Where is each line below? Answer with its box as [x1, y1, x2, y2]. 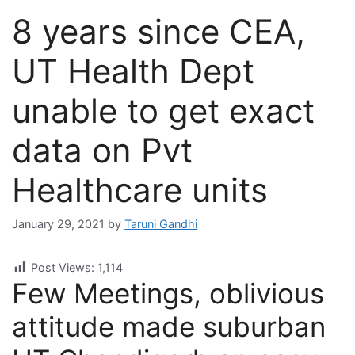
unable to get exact [12, 90, 315, 131]
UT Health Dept [12, 51, 255, 91]
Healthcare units [12, 170, 269, 210]
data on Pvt [12, 130, 193, 170]
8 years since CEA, [12, 11, 306, 52]
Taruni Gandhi [124, 217, 198, 231]
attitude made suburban [12, 310, 326, 344]
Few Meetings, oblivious [12, 277, 325, 311]
